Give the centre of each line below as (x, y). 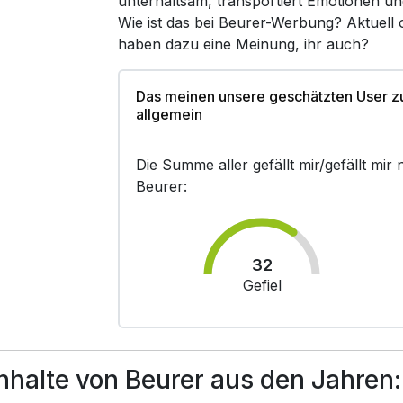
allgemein (170, 114)
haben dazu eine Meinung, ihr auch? (244, 44)
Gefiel (262, 285)
